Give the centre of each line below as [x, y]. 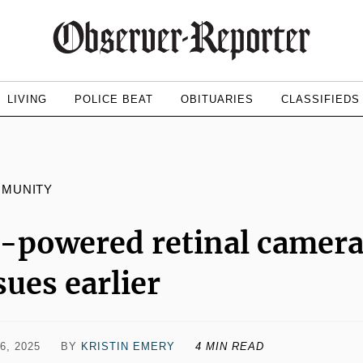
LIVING [27, 99]
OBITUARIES [217, 99]
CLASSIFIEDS [320, 99]
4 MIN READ [230, 346]
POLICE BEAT [113, 99]
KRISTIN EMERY [128, 346]
